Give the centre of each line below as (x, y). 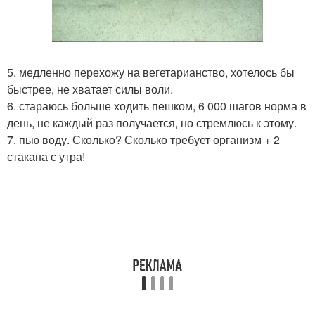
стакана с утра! (46, 156)
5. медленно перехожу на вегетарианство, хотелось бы (151, 72)
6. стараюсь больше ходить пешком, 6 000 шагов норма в (157, 105)
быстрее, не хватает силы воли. (90, 89)
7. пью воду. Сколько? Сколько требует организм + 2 (143, 139)
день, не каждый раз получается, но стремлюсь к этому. (152, 122)
